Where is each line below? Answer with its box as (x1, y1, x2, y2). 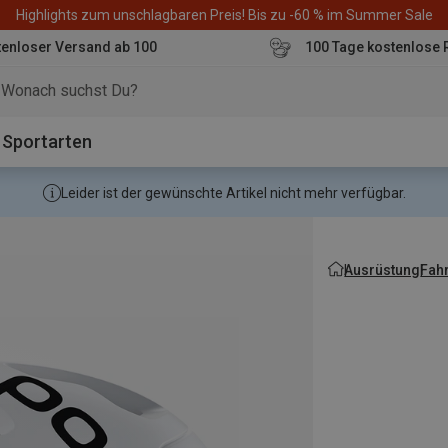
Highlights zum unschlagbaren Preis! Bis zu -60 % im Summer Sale (15, 6, 433, 23)
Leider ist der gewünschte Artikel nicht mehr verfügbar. (60, 185, 406, 201)
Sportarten (2, 131, 92, 152)
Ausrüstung (344, 261, 421, 278)
